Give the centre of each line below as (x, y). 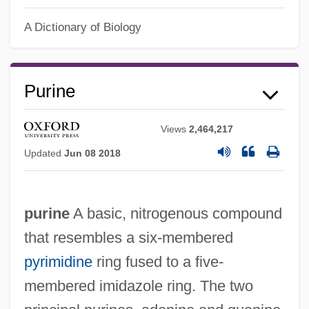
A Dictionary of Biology (82, 27)
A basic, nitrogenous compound (176, 214)
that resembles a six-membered (128, 238)
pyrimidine (58, 262)
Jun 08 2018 (92, 153)
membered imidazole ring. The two (138, 286)
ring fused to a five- (158, 262)
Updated (44, 153)
